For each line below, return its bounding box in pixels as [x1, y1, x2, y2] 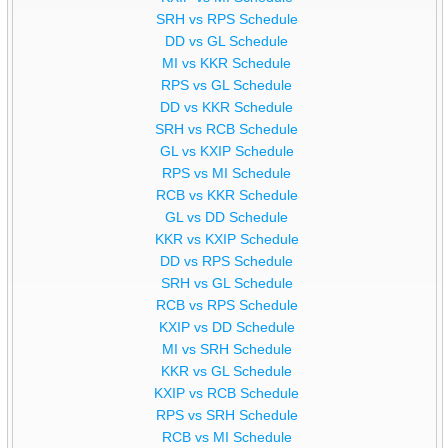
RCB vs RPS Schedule [155, 297, 298, 314]
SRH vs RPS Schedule [155, 11, 298, 28]
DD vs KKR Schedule [160, 99, 294, 116]
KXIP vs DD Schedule [158, 319, 295, 336]
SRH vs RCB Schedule [155, 121, 299, 138]
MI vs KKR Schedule [162, 55, 292, 72]
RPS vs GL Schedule [161, 77, 293, 94]
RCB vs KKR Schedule [155, 187, 298, 204]
